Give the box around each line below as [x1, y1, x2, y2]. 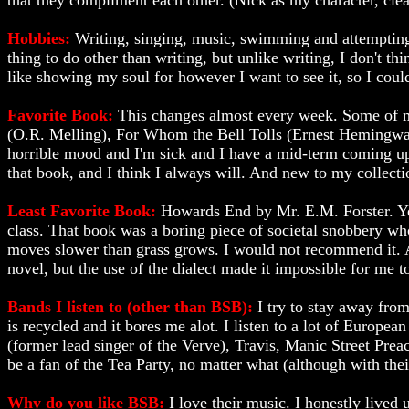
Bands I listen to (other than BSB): [7, 298, 257, 316]
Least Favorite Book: [7, 202, 161, 220]
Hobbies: [7, 29, 75, 47]
